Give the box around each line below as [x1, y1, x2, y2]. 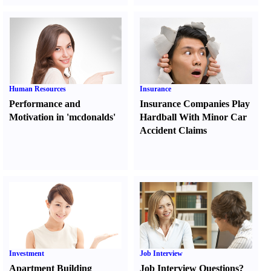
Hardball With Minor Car [140, 112, 247, 122]
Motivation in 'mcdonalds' [9, 112, 116, 122]
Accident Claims [140, 125, 207, 135]
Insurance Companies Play [140, 99, 250, 109]
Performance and [9, 99, 80, 109]
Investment [9, 249, 44, 258]
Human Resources [9, 85, 66, 93]
